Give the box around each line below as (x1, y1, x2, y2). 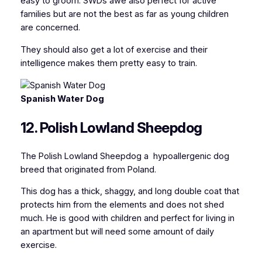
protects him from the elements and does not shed (20, 199, 224, 211)
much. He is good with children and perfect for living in (20, 213, 235, 224)
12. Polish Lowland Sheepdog (20, 119, 202, 136)
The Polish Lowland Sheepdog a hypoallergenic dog (20, 150, 229, 161)
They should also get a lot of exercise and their (20, 44, 208, 55)
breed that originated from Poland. (20, 164, 156, 175)
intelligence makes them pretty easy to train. (20, 57, 197, 68)
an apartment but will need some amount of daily (20, 226, 214, 237)
